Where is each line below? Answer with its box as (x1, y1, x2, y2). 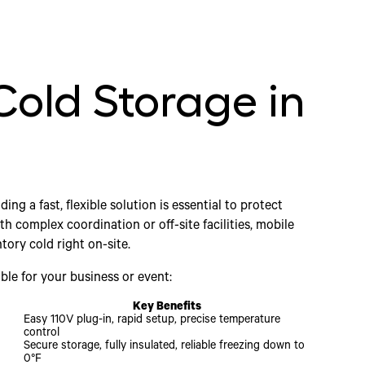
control (23, 328, 59, 341)
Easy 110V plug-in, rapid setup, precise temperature (23, 314, 280, 328)
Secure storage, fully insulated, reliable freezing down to (23, 341, 305, 354)
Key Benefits (132, 301, 201, 315)
